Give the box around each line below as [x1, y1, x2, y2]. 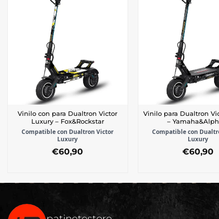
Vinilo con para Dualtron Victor [18, 110, 118, 118]
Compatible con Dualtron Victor [22, 128, 114, 136]
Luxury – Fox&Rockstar [31, 118, 104, 126]
